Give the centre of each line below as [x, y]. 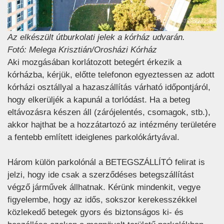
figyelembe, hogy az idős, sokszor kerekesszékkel [102, 200]
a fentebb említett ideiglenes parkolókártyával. [93, 137]
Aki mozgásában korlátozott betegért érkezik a [94, 62]
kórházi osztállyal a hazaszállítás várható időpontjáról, [109, 87]
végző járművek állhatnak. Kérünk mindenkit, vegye [104, 187]
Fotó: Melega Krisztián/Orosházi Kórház [82, 50]
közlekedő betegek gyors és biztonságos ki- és [95, 212]
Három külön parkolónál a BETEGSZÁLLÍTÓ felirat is [106, 162]
